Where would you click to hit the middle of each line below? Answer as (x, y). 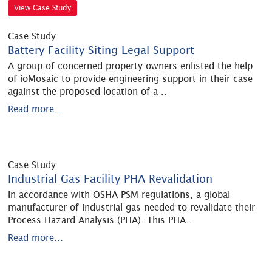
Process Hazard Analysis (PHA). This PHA (97, 220)
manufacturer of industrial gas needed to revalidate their (132, 207)
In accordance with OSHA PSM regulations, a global (119, 195)
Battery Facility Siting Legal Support (101, 50)
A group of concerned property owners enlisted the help (131, 66)
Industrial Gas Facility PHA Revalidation (110, 179)
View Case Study (43, 7)
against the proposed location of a (85, 91)
